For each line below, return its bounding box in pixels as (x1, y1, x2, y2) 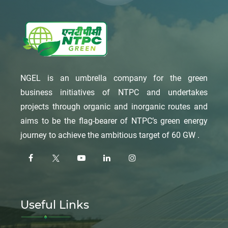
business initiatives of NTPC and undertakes (20, 87, 208, 97)
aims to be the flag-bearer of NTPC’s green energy (20, 116, 208, 126)
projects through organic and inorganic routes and (20, 101, 208, 111)
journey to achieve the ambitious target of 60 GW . (20, 130, 200, 140)
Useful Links (20, 197, 90, 212)
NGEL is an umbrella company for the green (20, 73, 208, 83)
